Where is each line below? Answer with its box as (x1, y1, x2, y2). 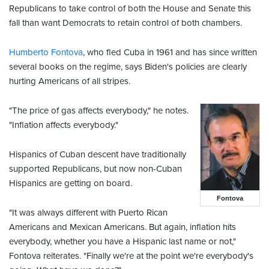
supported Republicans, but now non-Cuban (9, 163, 182, 175)
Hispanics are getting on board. (9, 178, 132, 189)
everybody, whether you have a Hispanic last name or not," (9, 236, 236, 247)
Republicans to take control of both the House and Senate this (9, 3, 251, 14)
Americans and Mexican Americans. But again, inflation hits (9, 222, 236, 233)
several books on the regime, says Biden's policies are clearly (9, 61, 247, 73)
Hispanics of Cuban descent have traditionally (9, 149, 186, 160)
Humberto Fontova (9, 47, 83, 58)
